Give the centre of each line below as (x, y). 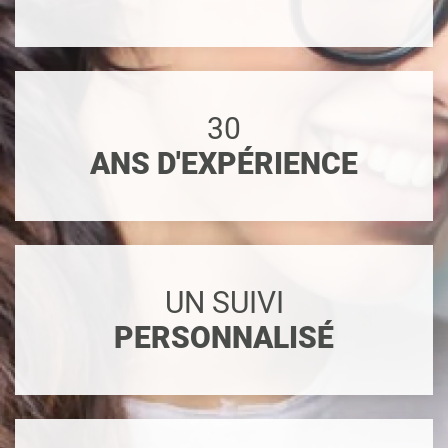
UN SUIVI (224, 303)
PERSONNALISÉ (224, 338)
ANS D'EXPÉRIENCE (224, 164)
